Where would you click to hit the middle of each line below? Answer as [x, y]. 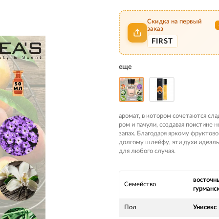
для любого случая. [147, 151]
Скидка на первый [174, 22]
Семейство [140, 185]
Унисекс [205, 208]
